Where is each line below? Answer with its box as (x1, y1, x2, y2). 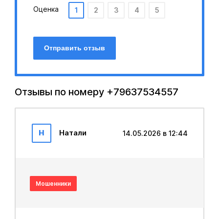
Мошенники (35, 179, 71, 187)
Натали (59, 128, 87, 137)
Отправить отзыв (44, 44, 105, 52)
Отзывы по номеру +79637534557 (15, 86, 178, 98)
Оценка (33, 5, 59, 13)
